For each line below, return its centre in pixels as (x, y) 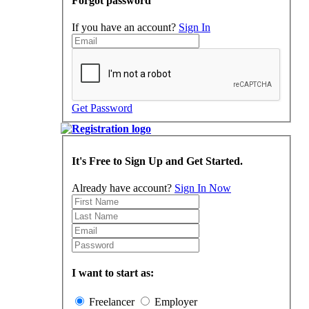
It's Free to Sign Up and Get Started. (157, 161)
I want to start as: (113, 273)
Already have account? (123, 188)
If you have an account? (125, 28)
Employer (176, 301)
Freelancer (112, 301)
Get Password (102, 108)
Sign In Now (203, 188)
